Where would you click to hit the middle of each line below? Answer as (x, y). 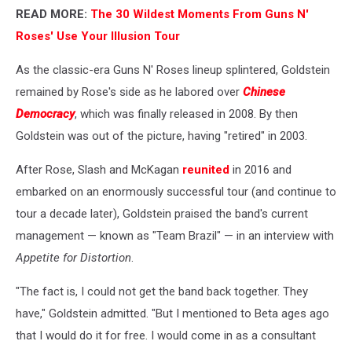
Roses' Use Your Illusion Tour (98, 36)
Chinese (264, 92)
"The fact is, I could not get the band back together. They (162, 291)
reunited (206, 169)
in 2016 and (260, 169)
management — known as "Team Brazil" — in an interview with (175, 235)
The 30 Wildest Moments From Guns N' (200, 14)
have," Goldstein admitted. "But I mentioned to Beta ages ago (172, 313)
